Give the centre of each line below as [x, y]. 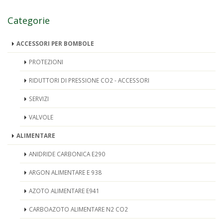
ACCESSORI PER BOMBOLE [55, 43]
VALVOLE [41, 117]
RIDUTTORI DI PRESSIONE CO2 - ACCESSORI [89, 80]
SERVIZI [39, 98]
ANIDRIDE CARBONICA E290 [67, 154]
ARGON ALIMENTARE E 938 [65, 172]
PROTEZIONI [46, 61]
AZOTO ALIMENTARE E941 [64, 190]
